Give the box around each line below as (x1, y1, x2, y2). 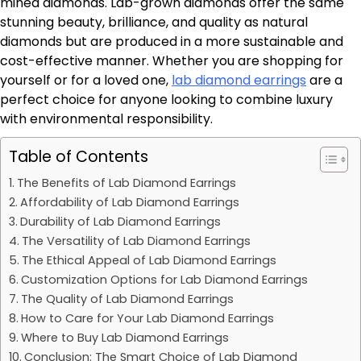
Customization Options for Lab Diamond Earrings (20, 272, 308, 288)
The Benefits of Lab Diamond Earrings (16, 175, 236, 191)
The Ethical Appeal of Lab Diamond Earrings (21, 252, 276, 268)
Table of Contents (9, 146, 148, 168)
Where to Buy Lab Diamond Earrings (20, 330, 229, 346)
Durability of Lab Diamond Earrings (19, 214, 221, 230)
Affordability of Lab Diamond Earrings (19, 194, 239, 210)
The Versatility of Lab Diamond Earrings (21, 233, 251, 249)
